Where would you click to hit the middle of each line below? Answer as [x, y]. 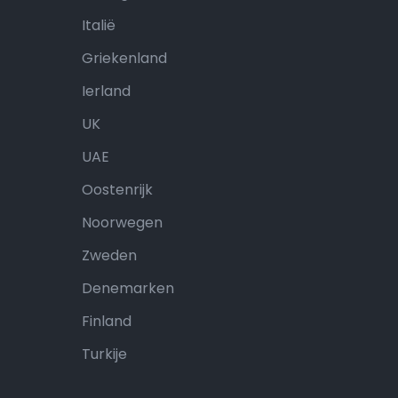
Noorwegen [122, 223]
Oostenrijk [117, 190]
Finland [107, 321]
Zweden [109, 255]
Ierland [106, 91]
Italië [99, 25]
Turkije [104, 354]
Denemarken [128, 288]
